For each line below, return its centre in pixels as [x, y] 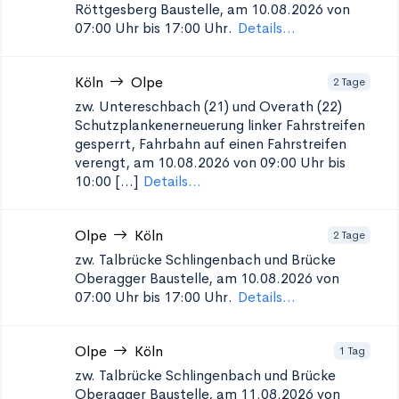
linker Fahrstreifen [306, 125]
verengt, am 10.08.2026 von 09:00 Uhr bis [210, 163]
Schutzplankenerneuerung [159, 125]
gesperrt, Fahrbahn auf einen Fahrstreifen [211, 144]
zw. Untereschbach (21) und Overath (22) [208, 106]
